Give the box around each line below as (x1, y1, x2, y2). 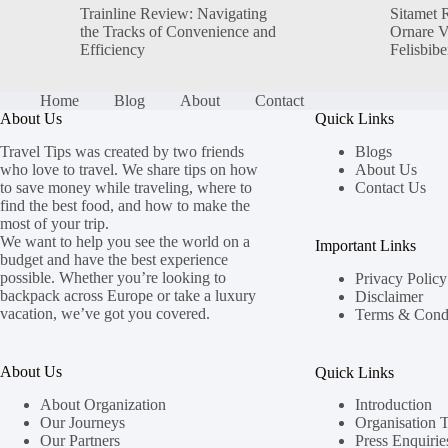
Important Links (314, 236, 416, 254)
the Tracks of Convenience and (80, 22, 276, 40)
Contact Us (354, 178, 426, 196)
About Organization (40, 395, 166, 413)
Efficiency (80, 40, 145, 58)
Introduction (354, 396, 432, 414)
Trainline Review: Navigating (80, 4, 267, 22)
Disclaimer (354, 287, 423, 305)
